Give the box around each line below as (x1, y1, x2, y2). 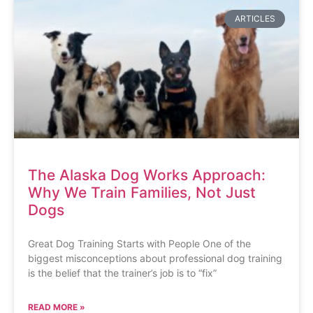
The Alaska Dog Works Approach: (28, 166, 265, 184)
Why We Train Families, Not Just (28, 183, 256, 201)
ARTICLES (234, 13, 275, 24)
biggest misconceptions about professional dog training (28, 252, 282, 264)
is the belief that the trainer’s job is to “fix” (28, 266, 217, 279)
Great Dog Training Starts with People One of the (28, 237, 251, 249)
